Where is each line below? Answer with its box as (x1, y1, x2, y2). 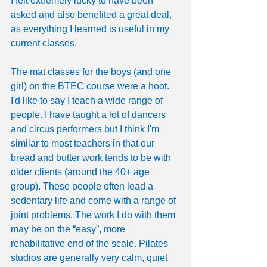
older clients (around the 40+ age (11, 167, 152, 178)
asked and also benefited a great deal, (11, 10, 174, 20)
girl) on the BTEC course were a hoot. (11, 81, 172, 92)
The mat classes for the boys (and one (11, 67, 173, 77)
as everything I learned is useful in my (11, 24, 172, 35)
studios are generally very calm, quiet (11, 253, 170, 263)
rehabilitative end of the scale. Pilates (11, 238, 170, 249)
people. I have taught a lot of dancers (11, 110, 168, 120)
